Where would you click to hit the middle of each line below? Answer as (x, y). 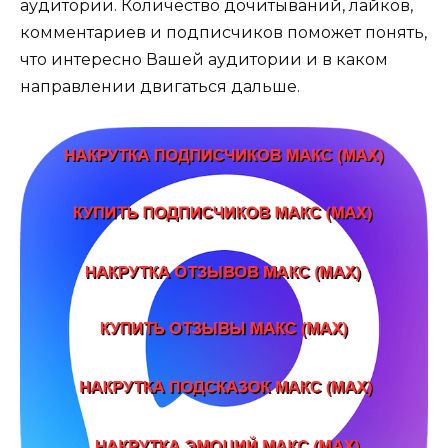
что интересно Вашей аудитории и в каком (204, 59)
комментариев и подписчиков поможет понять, (223, 32)
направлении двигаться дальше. (160, 86)
